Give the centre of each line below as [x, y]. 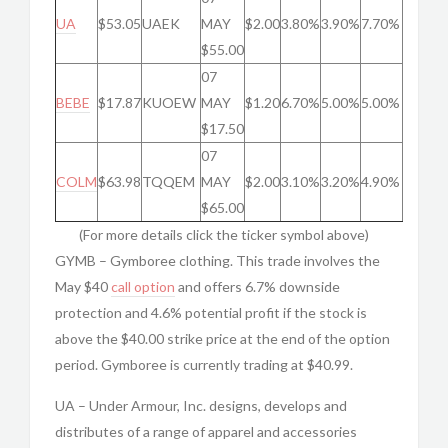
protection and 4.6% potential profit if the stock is [211, 312]
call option [143, 286]
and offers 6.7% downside [257, 286]
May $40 [83, 286]
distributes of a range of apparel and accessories [206, 431]
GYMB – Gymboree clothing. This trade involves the [217, 260]
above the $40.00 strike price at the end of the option [222, 338]
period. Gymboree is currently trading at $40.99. [204, 364]
